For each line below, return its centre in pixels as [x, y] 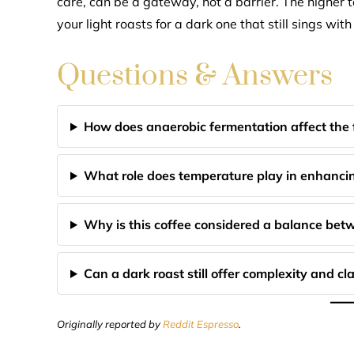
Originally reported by [110, 324]
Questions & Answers [195, 76]
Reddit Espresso [201, 324]
